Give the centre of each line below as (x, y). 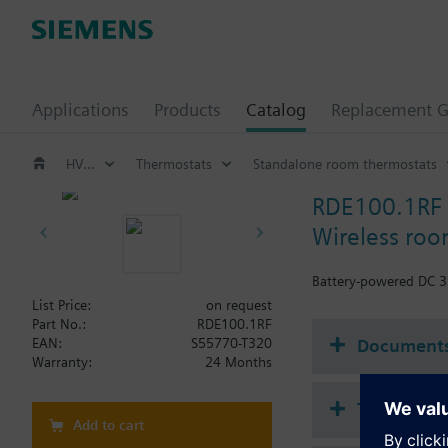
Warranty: (62, 362)
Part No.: (59, 324)
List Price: (61, 305)
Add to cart (108, 425)
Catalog (276, 109)
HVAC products (89, 163)
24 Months (238, 362)
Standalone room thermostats (345, 163)
